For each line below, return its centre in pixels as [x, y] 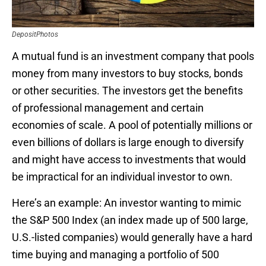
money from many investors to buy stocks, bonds [127, 74]
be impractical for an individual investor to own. [122, 177]
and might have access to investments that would [129, 160]
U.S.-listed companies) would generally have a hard [132, 237]
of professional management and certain [108, 108]
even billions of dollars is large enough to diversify [128, 142]
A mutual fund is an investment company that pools [133, 56]
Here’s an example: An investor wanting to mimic [126, 203]
